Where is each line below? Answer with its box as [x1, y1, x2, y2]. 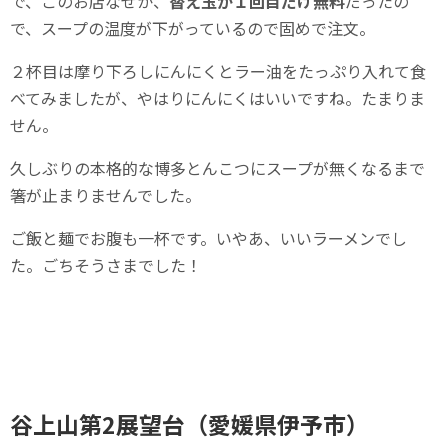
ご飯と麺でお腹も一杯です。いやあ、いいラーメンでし [10, 225, 407, 250]
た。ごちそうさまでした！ [10, 252, 202, 277]
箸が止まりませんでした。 [10, 182, 201, 207]
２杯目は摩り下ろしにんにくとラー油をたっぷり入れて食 [10, 58, 426, 83]
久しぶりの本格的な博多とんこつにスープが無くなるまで [10, 155, 425, 180]
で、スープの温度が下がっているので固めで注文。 [10, 15, 375, 40]
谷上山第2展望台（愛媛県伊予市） [10, 406, 369, 441]
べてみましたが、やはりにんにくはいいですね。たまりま [10, 85, 425, 110]
